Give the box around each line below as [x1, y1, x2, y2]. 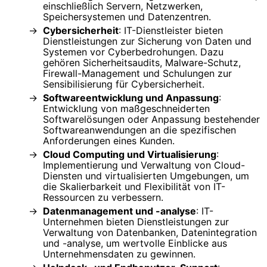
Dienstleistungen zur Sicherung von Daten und [43, 35, 252, 47]
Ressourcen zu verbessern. [43, 191, 163, 203]
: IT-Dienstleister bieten [119, 24, 223, 36]
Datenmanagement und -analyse [43, 204, 196, 217]
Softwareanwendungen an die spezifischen [43, 123, 236, 136]
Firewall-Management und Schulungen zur [43, 67, 232, 79]
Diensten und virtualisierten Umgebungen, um [43, 169, 249, 182]
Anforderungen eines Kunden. [43, 134, 175, 147]
